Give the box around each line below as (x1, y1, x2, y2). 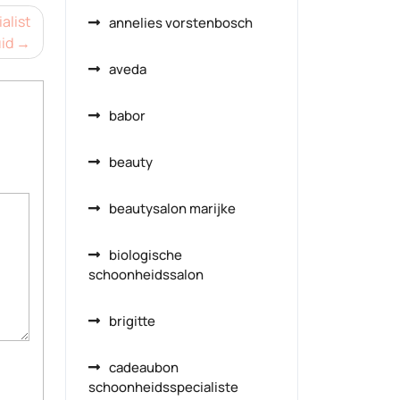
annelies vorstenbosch (109, 13, 253, 32)
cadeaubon (109, 358, 179, 377)
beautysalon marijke (109, 199, 236, 218)
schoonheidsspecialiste (88, 378, 238, 396)
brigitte (109, 312, 155, 330)
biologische (109, 246, 182, 264)
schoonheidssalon (88, 265, 204, 284)
